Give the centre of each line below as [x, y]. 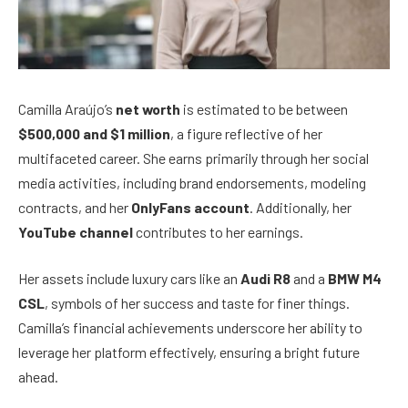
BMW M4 [355, 279]
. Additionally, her [301, 207]
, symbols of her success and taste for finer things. [197, 303]
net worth [148, 108]
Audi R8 [265, 279]
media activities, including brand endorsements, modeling [192, 182]
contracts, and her [75, 207]
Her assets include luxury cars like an [129, 279]
